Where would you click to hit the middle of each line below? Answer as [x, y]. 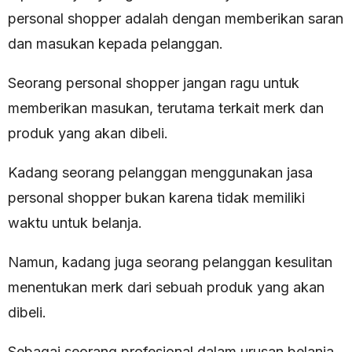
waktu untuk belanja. [75, 222]
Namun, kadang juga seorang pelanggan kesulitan [170, 262]
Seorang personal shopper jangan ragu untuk [154, 82]
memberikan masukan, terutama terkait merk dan [166, 108]
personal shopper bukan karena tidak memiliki [156, 197]
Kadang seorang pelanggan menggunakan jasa [160, 172]
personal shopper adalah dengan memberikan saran [176, 18]
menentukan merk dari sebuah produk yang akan [166, 287]
